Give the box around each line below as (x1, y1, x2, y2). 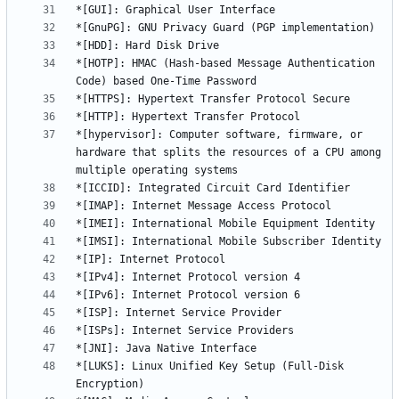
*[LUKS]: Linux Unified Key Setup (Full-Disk (76, 360, 344, 373)
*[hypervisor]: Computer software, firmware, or (76, 128, 362, 142)
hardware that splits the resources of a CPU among (76, 146, 381, 159)
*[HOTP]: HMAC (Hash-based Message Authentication (76, 57, 375, 70)
